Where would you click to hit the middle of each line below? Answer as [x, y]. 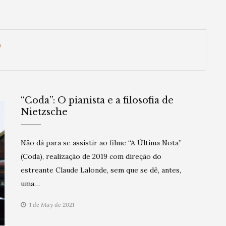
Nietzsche [44, 112]
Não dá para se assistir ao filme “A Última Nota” [101, 143]
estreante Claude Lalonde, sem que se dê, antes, [101, 170]
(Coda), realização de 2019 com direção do [91, 156]
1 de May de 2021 [52, 205]
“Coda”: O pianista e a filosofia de [97, 100]
